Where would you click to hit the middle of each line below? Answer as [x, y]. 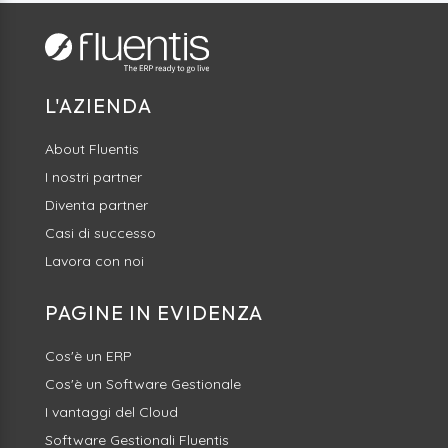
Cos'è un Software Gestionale [142, 384]
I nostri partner [93, 177]
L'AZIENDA [98, 106]
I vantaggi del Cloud [111, 412]
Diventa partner [96, 205]
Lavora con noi [94, 261]
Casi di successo [100, 233]
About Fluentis [91, 149]
